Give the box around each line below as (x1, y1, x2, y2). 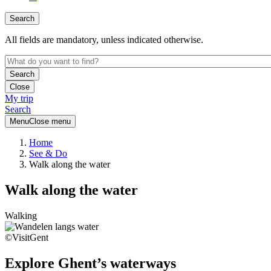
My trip (5, 93, 33, 104)
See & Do (29, 148, 67, 159)
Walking (5, 211, 37, 221)
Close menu (29, 117, 71, 126)
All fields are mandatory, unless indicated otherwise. (5, 34, 203, 45)
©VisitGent (5, 232, 48, 243)
